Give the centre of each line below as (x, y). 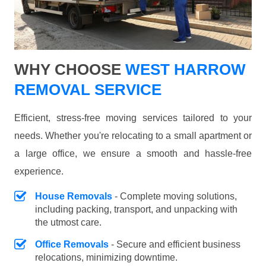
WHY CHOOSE (68, 70)
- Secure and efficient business (175, 245)
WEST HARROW (183, 70)
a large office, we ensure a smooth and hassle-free (133, 154)
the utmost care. (68, 223)
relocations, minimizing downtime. (106, 258)
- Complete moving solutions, (175, 197)
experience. (39, 172)
